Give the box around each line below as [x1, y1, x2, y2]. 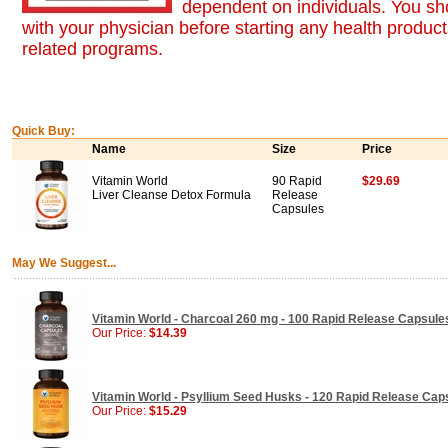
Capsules [272, 202, 324, 216]
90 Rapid [272, 174, 322, 188]
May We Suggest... [12, 256, 116, 270]
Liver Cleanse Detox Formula [92, 188, 251, 202]
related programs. [22, 39, 163, 59]
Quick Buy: [12, 124, 75, 138]
